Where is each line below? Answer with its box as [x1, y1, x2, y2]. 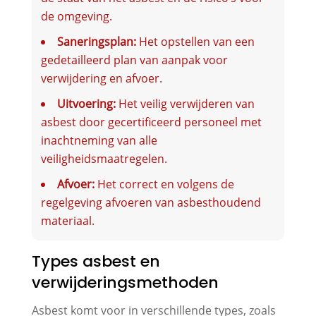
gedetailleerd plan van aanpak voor [40, 51, 228, 68]
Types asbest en [31, 250, 160, 272]
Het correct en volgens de [94, 176, 234, 192]
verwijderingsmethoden [31, 271, 219, 293]
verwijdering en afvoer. [40, 70, 162, 86]
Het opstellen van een [135, 33, 255, 49]
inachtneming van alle [40, 132, 157, 148]
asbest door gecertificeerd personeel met [40, 114, 262, 130]
